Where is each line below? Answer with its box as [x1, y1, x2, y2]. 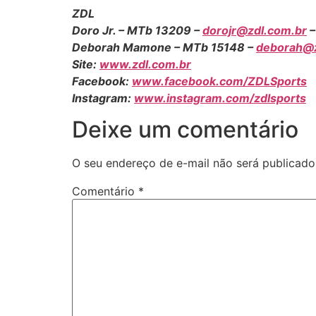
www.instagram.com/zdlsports [134, 90, 306, 105]
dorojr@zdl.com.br [202, 23, 307, 37]
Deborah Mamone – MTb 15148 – [72, 39, 256, 54]
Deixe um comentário [72, 116, 298, 144]
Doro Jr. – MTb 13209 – [72, 23, 202, 37]
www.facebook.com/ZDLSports [132, 73, 307, 88]
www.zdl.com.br [99, 56, 191, 71]
